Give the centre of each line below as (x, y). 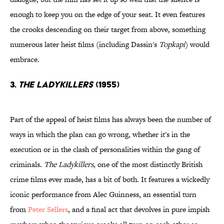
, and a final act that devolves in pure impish (139, 209)
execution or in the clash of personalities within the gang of (105, 149)
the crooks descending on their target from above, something (108, 29)
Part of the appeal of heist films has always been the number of (110, 119)
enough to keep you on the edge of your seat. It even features (107, 14)
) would (197, 44)
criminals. (27, 164)
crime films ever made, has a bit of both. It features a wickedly (110, 179)
